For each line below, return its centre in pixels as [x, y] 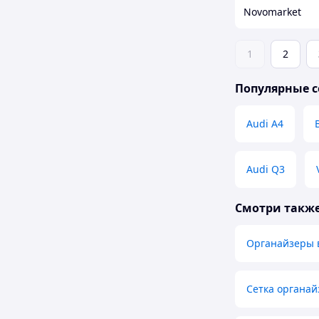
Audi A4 [265, 124]
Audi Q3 [266, 169]
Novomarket [272, 11]
